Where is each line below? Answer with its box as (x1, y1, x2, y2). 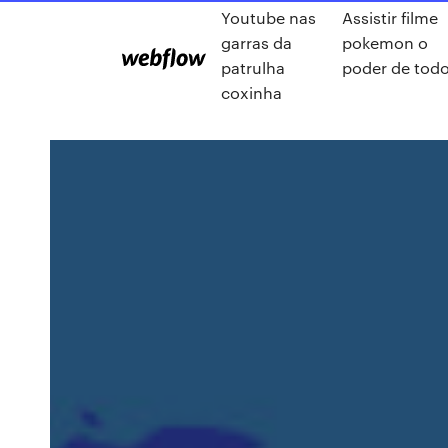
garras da (221, 32, 292, 53)
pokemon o (341, 32, 428, 53)
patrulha (221, 57, 285, 78)
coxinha (221, 82, 282, 103)
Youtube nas (221, 7, 316, 28)
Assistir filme (341, 7, 438, 28)
